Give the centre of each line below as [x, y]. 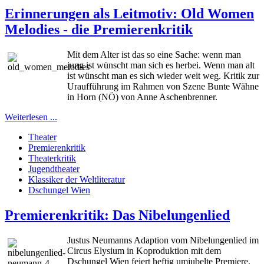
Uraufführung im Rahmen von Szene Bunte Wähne [163, 87]
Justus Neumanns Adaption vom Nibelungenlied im [163, 240]
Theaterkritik [52, 159]
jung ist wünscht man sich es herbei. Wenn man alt [161, 65]
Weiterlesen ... [31, 117]
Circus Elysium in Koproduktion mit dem [144, 251]
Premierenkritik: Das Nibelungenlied [117, 215]
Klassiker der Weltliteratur [77, 180]
